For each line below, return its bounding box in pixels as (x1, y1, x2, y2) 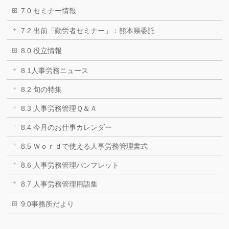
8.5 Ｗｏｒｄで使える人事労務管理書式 (21, 142, 148, 150)
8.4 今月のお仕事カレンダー (21, 123, 112, 131)
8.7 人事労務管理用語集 (21, 180, 98, 188)
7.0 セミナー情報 (21, 7, 77, 15)
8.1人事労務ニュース (21, 66, 89, 75)
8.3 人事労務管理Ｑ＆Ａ (21, 104, 98, 112)
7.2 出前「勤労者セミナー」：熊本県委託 (21, 27, 155, 35)
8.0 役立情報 (21, 47, 62, 55)
